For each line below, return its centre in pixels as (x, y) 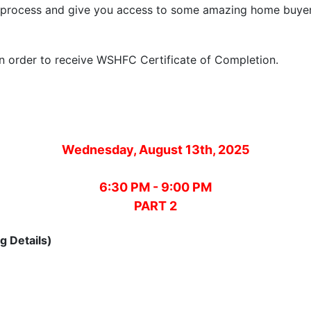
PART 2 (155, 206)
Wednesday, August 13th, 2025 (155, 150)
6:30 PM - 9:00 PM (155, 187)
